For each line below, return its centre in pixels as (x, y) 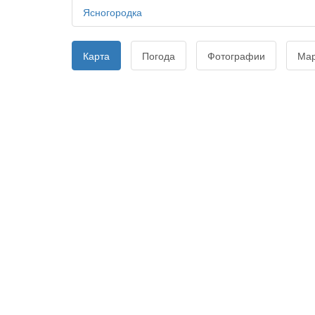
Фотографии (236, 56)
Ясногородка (112, 12)
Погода (159, 56)
